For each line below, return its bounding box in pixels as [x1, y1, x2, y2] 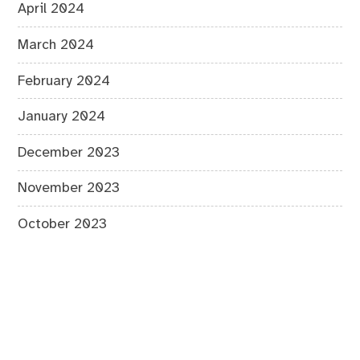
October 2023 [18, 216, 108, 231]
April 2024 [18, 2, 85, 17]
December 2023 [18, 145, 121, 160]
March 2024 [18, 37, 95, 52]
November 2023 [18, 181, 121, 196]
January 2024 [18, 109, 106, 125]
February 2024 [18, 73, 111, 88]
